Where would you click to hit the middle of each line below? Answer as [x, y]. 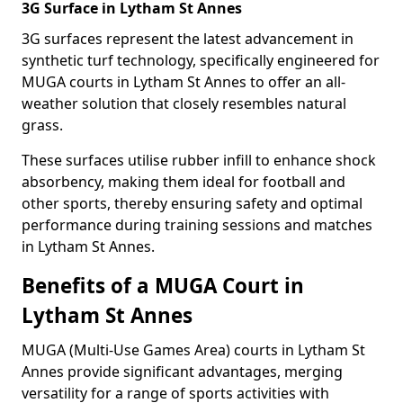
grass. [42, 125]
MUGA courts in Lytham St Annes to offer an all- [184, 82]
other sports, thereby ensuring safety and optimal [192, 203]
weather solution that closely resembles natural [184, 103]
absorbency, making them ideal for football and [184, 182]
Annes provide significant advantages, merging [182, 372]
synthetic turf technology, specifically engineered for [201, 60]
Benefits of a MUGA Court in [163, 286]
